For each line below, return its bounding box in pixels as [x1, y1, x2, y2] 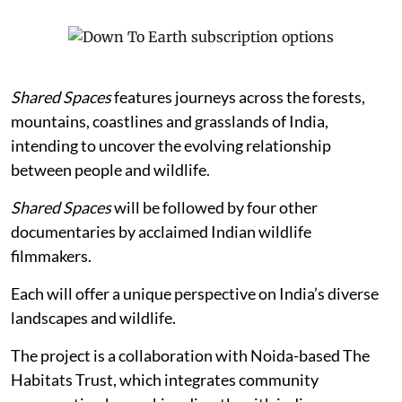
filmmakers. [11, 246, 92, 267]
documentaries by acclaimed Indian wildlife [11, 222, 311, 242]
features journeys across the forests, [111, 87, 365, 108]
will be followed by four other [111, 197, 318, 218]
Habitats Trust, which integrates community [11, 370, 319, 390]
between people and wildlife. [11, 160, 210, 180]
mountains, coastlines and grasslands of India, [11, 111, 328, 132]
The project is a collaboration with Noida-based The [11, 345, 370, 366]
